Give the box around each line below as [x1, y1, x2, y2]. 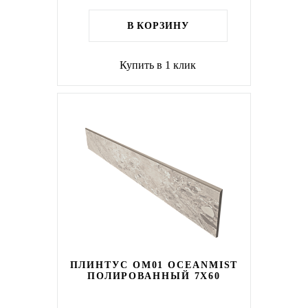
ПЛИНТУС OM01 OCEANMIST [69, 260, 239, 270]
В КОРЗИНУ [126, 21, 189, 31]
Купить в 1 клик [120, 59, 197, 71]
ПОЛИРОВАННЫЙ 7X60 [87, 271, 221, 281]
